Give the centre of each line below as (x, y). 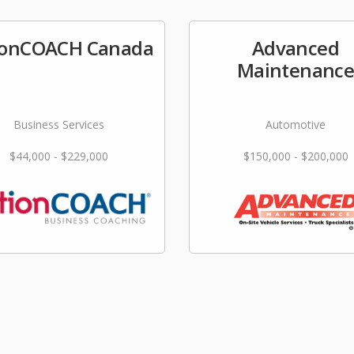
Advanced (296, 48)
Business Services (58, 124)
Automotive (296, 124)
